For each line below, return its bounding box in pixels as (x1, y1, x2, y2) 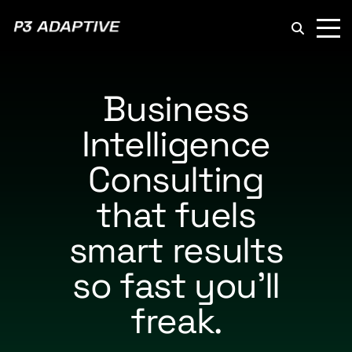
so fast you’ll (71, 263, 280, 308)
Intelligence (82, 122, 270, 167)
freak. (130, 299, 222, 343)
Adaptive (121, 35, 168, 49)
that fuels (96, 192, 256, 237)
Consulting (88, 157, 264, 202)
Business (103, 86, 249, 131)
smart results (68, 228, 284, 273)
